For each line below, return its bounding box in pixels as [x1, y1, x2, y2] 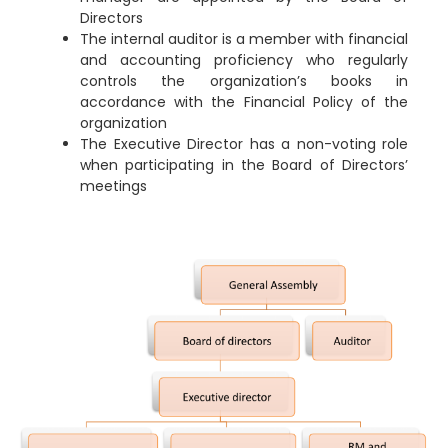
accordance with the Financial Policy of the [80, 92, 408, 113]
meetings [80, 176, 147, 197]
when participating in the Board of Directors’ [80, 155, 408, 176]
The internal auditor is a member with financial [80, 29, 408, 50]
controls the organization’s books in [80, 71, 408, 92]
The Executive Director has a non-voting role [80, 134, 408, 155]
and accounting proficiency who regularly [80, 50, 408, 71]
